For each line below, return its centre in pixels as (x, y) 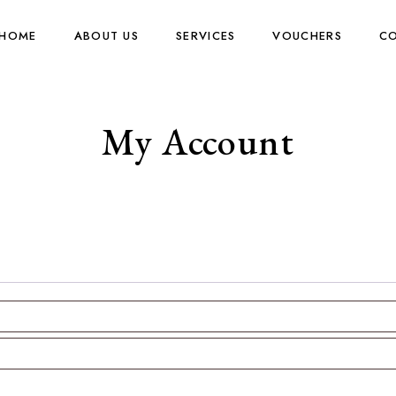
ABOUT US (107, 36)
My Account (198, 142)
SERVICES (206, 36)
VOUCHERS (307, 36)
